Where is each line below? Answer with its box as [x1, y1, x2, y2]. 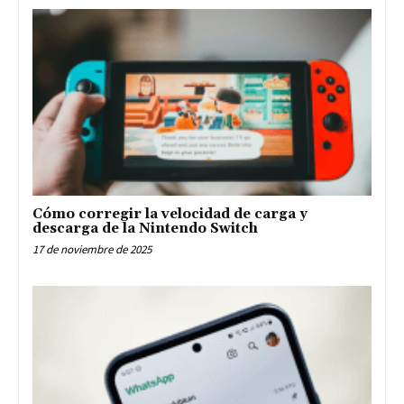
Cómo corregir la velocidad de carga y [32, 205, 308, 223]
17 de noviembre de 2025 [32, 241, 151, 257]
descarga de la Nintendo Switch [32, 219, 258, 237]
